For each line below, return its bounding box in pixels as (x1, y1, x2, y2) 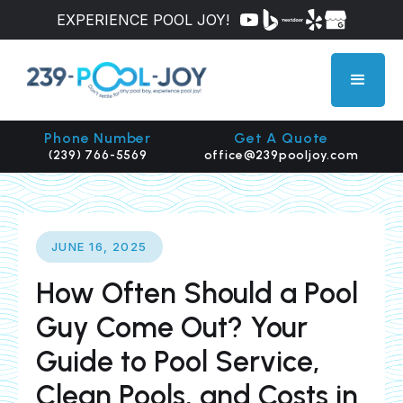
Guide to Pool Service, (36, 345, 320, 379)
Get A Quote (234, 130, 329, 147)
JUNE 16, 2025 (51, 239, 148, 254)
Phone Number (44, 130, 152, 147)
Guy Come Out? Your (36, 310, 308, 345)
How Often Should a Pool (36, 276, 358, 310)
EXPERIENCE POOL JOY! (57, 11, 229, 29)
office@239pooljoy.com (203, 148, 359, 163)
